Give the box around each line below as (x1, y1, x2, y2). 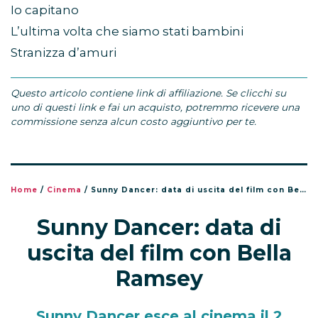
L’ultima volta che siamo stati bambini (11, 24, 243, 39)
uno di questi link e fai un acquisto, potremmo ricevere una (11, 102, 300, 114)
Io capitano (11, 3, 79, 18)
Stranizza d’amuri (11, 45, 116, 60)
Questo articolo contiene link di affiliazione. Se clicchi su (11, 87, 286, 99)
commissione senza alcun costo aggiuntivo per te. (11, 116, 256, 128)
